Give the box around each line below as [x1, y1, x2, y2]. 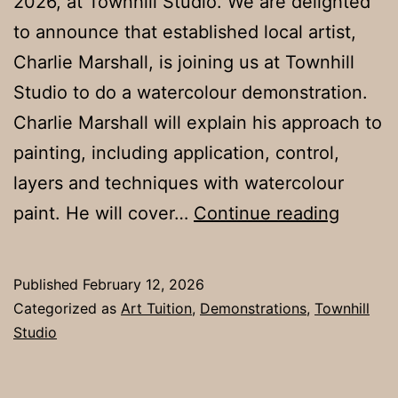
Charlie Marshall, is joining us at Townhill [13, 51, 354, 73]
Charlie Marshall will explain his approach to [13, 111, 382, 133]
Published [13, 275, 83, 293]
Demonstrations [200, 298, 306, 317]
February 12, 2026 [83, 275, 204, 293]
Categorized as [13, 298, 121, 317]
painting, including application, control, [13, 141, 339, 163]
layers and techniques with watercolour [13, 171, 344, 194]
